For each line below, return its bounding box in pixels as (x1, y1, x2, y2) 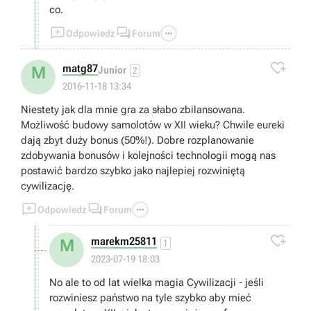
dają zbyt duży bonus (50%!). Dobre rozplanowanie (21, 134, 254, 147)
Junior (98, 63, 126, 76)
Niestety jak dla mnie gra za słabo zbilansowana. (21, 103, 245, 117)
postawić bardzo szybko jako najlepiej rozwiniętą (21, 165, 245, 178)
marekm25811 (91, 235, 157, 249)
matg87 (62, 62, 98, 76)
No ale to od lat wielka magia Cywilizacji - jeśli (49, 276, 264, 289)
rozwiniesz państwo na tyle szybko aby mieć (49, 292, 251, 305)
